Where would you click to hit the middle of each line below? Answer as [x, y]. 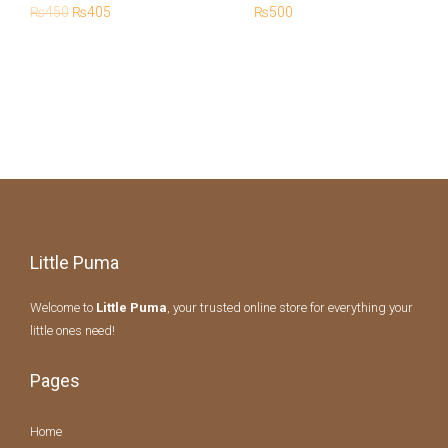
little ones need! [72, 331]
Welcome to [63, 308]
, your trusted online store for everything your [290, 308]
